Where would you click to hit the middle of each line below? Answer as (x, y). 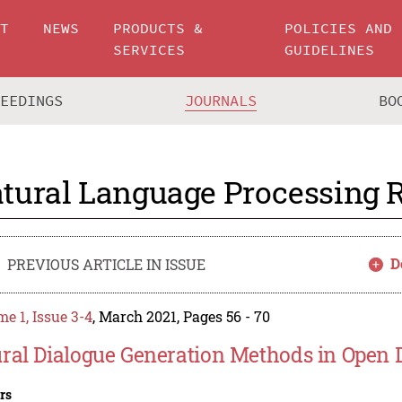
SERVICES (149, 49)
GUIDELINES (330, 49)
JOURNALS (221, 101)
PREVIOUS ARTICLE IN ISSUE (107, 265)
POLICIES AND (339, 28)
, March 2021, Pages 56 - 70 (182, 317)
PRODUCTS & (158, 28)
